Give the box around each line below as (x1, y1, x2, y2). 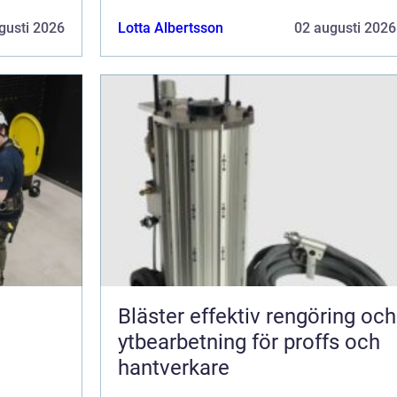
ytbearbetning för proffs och (118, 329, 380, 354)
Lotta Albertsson (118, 19, 223, 36)
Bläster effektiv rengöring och (118, 303, 190, 329)
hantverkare (118, 354, 230, 380)
